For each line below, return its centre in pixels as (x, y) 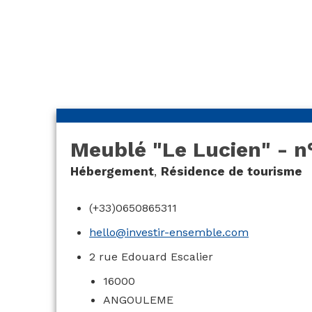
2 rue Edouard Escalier (151, 257)
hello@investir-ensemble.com (169, 233)
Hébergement (112, 172)
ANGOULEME (139, 300)
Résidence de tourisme (231, 172)
